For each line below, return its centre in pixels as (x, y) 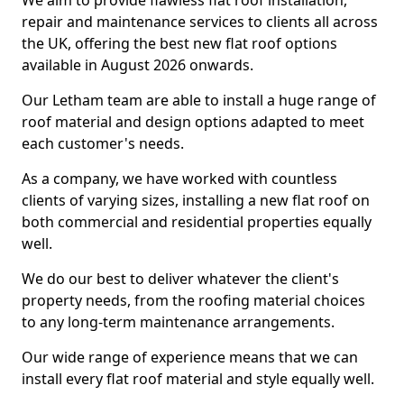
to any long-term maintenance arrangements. (178, 322)
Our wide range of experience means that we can (190, 357)
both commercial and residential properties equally (197, 222)
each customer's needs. (103, 143)
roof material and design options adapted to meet (193, 122)
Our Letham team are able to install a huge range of (199, 100)
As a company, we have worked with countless (179, 179)
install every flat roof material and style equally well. (198, 379)
